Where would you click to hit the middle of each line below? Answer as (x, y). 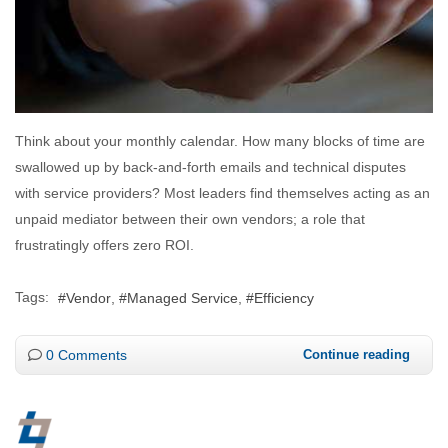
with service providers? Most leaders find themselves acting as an (222, 193)
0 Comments (86, 355)
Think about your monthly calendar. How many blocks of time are (220, 141)
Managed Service (182, 298)
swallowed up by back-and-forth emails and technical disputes (210, 167)
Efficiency (284, 298)
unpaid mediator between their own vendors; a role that (190, 219)
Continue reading (356, 355)
